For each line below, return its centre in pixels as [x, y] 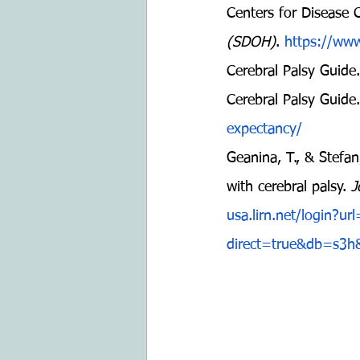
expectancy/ [264, 129]
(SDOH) [251, 43]
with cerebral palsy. [289, 187]
